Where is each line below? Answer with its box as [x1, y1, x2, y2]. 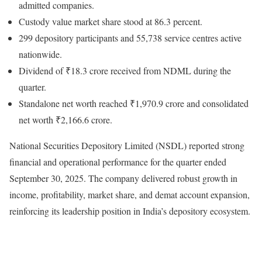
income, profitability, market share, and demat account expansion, [9, 188, 250, 201]
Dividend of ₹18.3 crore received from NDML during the [19, 64, 231, 77]
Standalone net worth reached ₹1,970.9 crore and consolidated [19, 97, 249, 110]
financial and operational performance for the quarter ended [9, 156, 226, 168]
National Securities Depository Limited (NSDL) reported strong [9, 139, 244, 152]
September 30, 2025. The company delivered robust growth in [9, 172, 237, 185]
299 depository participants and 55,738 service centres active [19, 32, 242, 44]
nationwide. [19, 48, 62, 61]
